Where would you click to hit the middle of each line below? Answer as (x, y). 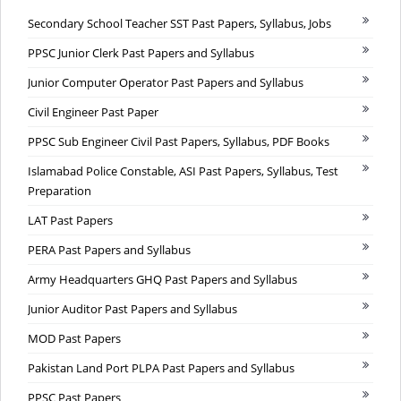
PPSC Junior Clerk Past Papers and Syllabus (141, 53)
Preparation (60, 191)
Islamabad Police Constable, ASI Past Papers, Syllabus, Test (183, 171)
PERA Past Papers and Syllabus (109, 250)
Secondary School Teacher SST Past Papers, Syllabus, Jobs (179, 24)
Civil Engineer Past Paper (93, 112)
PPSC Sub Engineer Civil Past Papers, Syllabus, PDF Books (179, 142)
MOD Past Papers (74, 339)
